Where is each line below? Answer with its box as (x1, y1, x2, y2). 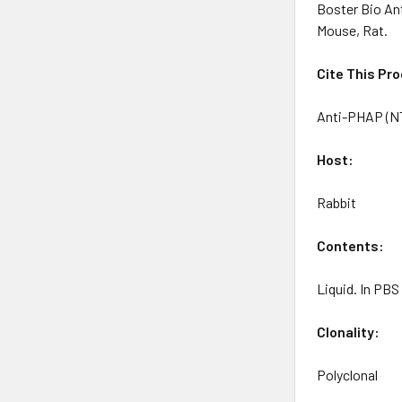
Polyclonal (317, 365, 379, 383)
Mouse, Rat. (317, 21, 389, 39)
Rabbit (317, 193, 357, 211)
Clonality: (317, 322, 380, 340)
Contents (317, 236, 380, 254)
